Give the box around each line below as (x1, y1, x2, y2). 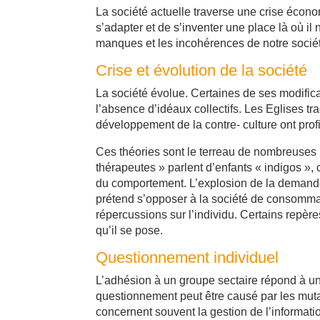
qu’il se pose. (96, 224, 164, 237)
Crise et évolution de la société (96, 61, 308, 80)
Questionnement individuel (96, 249, 279, 267)
